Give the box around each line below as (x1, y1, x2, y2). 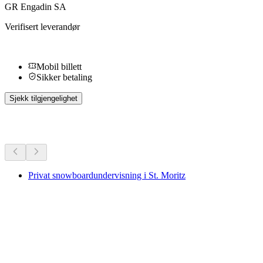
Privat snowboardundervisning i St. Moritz (28, 170, 186, 181)
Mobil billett (36, 62, 82, 72)
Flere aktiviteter (5, 116, 104, 132)
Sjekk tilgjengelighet (9, 94, 77, 103)
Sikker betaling (36, 72, 92, 83)
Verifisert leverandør (5, 22, 80, 32)
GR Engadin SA (5, 2, 66, 12)
